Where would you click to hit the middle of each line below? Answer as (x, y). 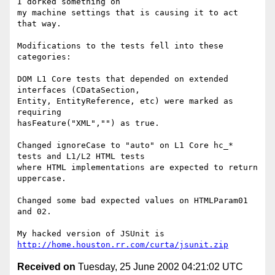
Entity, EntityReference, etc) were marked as (125, 101)
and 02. (34, 212)
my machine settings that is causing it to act (128, 13)
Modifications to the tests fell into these (120, 46)
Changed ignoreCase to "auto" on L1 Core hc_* (125, 145)
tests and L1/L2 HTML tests (83, 157)
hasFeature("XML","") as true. (88, 123)
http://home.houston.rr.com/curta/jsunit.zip (123, 245)
